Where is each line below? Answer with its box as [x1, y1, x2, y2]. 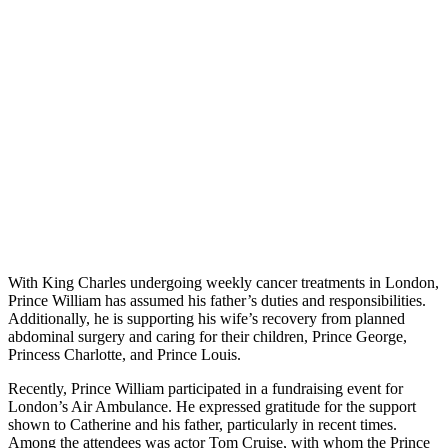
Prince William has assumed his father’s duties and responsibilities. [8, 291, 426, 309]
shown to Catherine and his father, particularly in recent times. [8, 415, 397, 433]
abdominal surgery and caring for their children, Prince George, [8, 327, 407, 345]
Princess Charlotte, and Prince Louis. [8, 345, 241, 363]
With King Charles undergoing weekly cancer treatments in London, [8, 273, 439, 291]
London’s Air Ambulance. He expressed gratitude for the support [8, 397, 416, 415]
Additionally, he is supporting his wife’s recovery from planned [8, 309, 405, 327]
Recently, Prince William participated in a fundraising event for [8, 379, 403, 397]
